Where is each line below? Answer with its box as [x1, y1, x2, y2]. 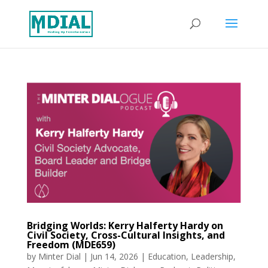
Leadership [190, 250, 233, 262]
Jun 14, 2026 [90, 250, 138, 262]
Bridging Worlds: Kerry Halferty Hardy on [26, 218, 223, 232]
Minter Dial [38, 250, 81, 262]
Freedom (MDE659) [26, 237, 115, 251]
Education [147, 250, 186, 262]
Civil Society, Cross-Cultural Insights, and [26, 228, 225, 242]
